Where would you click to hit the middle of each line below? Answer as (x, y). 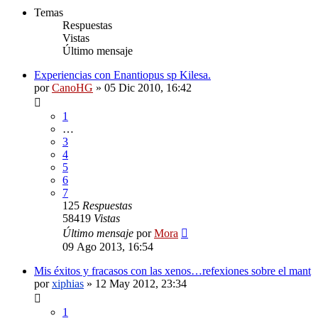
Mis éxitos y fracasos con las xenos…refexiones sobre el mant (172, 270)
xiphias (68, 283)
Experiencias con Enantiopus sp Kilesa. (122, 75)
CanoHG (72, 87)
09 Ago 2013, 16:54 (108, 246)
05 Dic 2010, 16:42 (148, 87)
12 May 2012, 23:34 (141, 283)
